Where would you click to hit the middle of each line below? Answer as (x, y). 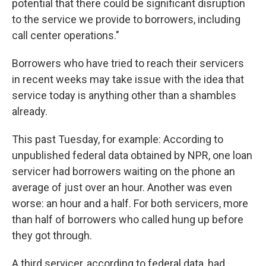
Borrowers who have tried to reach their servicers (128, 63)
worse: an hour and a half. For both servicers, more (130, 203)
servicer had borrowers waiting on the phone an (123, 171)
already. (30, 111)
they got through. (52, 235)
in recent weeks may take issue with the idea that (128, 79)
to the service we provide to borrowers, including (126, 19)
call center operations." (66, 35)
